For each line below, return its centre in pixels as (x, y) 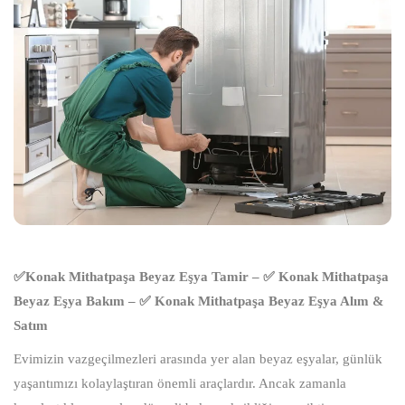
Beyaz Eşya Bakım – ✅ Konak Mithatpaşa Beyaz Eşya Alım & (199, 301)
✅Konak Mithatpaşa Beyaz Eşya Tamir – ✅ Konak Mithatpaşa (201, 277)
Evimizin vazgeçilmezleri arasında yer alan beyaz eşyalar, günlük (198, 359)
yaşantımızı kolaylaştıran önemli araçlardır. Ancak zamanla (180, 384)
